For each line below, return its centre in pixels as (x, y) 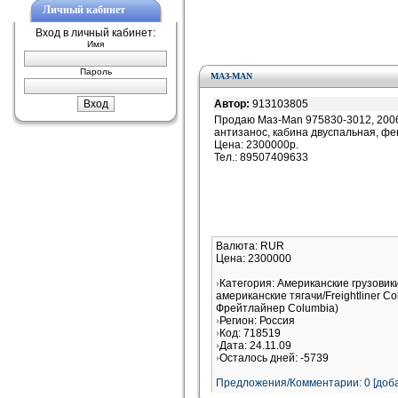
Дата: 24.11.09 (255, 346)
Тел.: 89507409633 (261, 157)
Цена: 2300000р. (256, 145)
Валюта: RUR (250, 246)
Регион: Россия (257, 321)
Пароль (96, 72)
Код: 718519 (250, 333)
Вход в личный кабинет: (96, 33)
